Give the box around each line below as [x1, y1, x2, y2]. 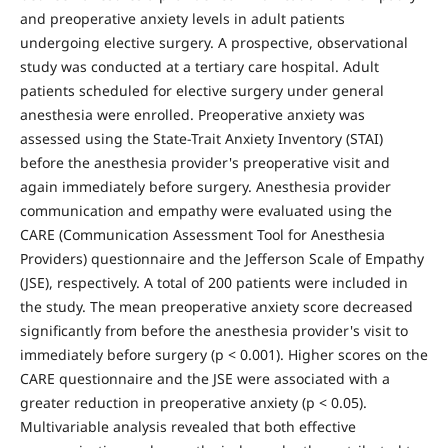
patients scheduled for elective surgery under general [19, 80, 384, 100]
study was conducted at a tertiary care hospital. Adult [19, 56, 379, 76]
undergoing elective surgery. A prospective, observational [19, 32, 408, 52]
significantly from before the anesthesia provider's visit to [19, 320, 408, 340]
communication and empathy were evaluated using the [19, 200, 392, 220]
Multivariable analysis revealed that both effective [19, 416, 356, 436]
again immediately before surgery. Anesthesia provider [19, 176, 391, 196]
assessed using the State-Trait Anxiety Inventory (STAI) [19, 128, 383, 148]
